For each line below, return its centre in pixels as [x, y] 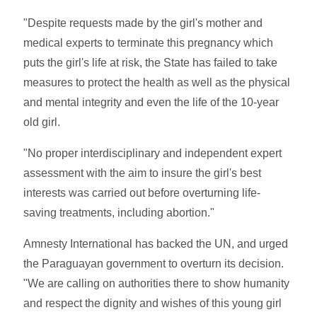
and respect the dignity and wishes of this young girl [153, 303]
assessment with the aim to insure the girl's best [143, 173]
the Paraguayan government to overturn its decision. [154, 263]
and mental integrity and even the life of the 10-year [151, 102]
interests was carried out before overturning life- [142, 192]
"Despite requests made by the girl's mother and [143, 23]
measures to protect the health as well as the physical [157, 82]
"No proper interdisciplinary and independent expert [153, 153]
